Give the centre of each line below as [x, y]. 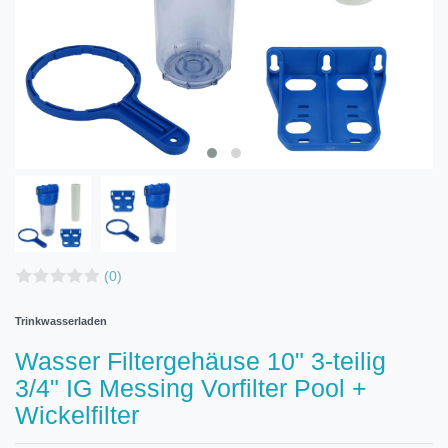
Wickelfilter [77, 414]
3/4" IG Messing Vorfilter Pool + [191, 387]
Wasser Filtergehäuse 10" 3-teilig [200, 360]
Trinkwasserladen [61, 320]
